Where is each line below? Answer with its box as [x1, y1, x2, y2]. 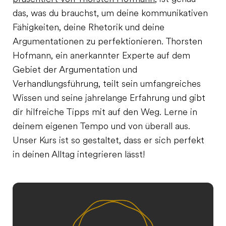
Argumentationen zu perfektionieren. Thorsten [13, 37, 202, 47]
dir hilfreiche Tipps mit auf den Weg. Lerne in [13, 108, 197, 118]
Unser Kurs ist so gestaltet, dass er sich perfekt [13, 136, 204, 146]
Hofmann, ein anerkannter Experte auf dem [13, 51, 190, 61]
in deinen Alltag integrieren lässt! [13, 150, 145, 160]
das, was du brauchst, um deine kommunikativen [13, 9, 208, 19]
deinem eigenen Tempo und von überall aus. [13, 122, 190, 132]
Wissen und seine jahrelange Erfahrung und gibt [13, 94, 205, 103]
